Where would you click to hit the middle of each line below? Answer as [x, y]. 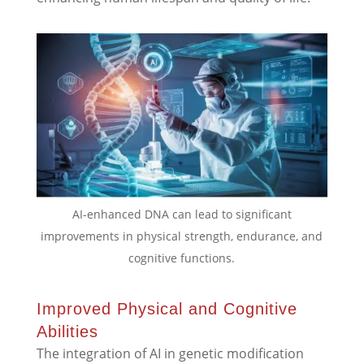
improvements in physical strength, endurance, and [182, 236]
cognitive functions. [182, 258]
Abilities [67, 332]
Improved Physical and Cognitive [167, 309]
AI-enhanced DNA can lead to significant [182, 214]
